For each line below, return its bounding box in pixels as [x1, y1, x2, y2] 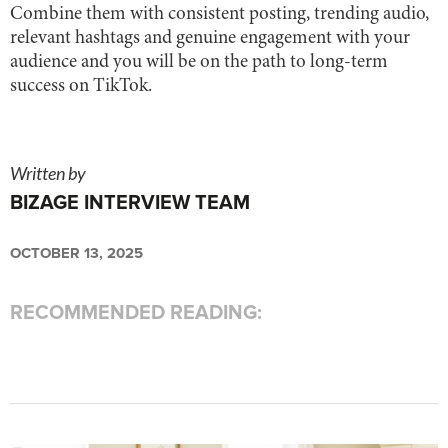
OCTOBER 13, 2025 [10, 243, 143, 262]
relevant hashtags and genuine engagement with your [10, 28, 410, 48]
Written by [10, 161, 86, 184]
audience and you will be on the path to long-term [10, 52, 388, 72]
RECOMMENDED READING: [10, 300, 262, 325]
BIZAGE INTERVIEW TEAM [10, 190, 250, 215]
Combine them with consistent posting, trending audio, [10, 4, 429, 24]
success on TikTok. [10, 76, 152, 96]
